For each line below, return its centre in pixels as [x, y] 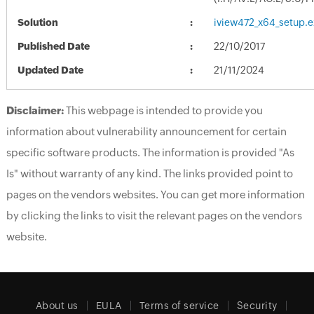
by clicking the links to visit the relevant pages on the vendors [154, 215]
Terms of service [179, 305]
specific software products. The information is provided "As [150, 152]
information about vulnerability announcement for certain [146, 131]
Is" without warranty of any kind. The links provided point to [149, 173]
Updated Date [50, 70]
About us [57, 305]
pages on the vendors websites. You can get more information [155, 194]
